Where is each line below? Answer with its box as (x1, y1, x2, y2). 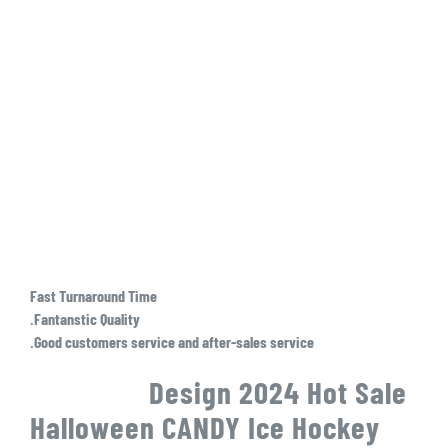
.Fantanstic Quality (29, 309, 140, 329)
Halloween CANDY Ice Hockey (29, 407, 380, 445)
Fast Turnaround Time (29, 286, 157, 306)
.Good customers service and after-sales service (29, 331, 314, 351)
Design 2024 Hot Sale (29, 372, 407, 410)
